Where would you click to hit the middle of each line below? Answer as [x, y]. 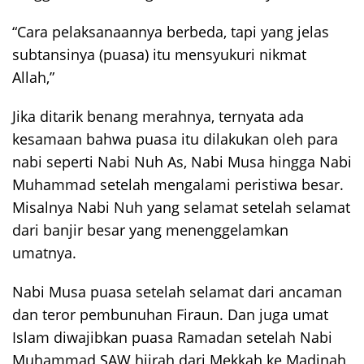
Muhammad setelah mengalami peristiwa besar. [178, 185]
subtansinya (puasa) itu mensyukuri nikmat [159, 55]
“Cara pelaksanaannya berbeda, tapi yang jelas [171, 32]
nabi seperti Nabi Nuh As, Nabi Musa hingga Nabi [182, 162]
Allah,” [33, 78]
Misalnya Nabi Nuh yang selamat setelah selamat [181, 208]
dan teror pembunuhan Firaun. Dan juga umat [170, 315]
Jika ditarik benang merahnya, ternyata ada [158, 117]
